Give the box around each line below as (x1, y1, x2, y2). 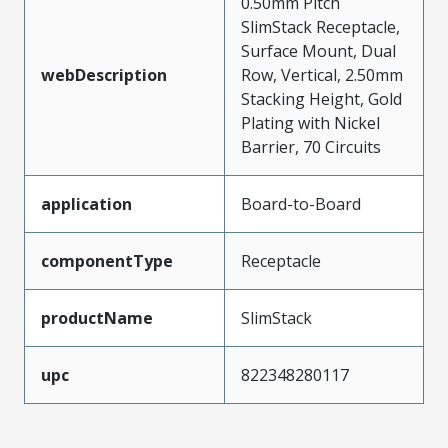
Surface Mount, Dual (241, 40, 396, 62)
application (41, 193, 132, 215)
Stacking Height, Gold (241, 88, 402, 110)
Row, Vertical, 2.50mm (241, 64, 403, 86)
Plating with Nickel (241, 112, 380, 134)
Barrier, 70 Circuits (241, 136, 381, 158)
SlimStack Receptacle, (241, 16, 400, 38)
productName (41, 307, 153, 329)
